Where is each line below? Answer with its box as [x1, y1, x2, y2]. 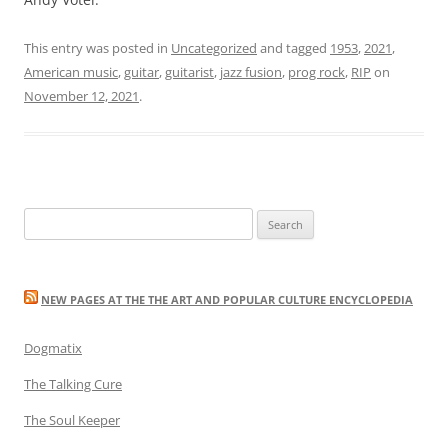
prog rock [288, 62, 345, 81]
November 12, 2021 [24, 86, 139, 105]
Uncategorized [171, 38, 257, 57]
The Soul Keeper [24, 410, 120, 429]
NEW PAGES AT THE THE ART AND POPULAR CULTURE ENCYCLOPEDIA [41, 291, 413, 307]
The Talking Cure [24, 374, 122, 393]
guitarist [165, 62, 214, 81]
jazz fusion [220, 62, 282, 81]
